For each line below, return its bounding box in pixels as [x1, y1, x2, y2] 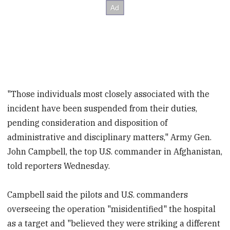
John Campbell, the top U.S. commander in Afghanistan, [7, 146, 223, 157]
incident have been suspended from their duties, [7, 103, 198, 113]
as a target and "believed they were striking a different [7, 218, 221, 229]
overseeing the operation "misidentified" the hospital [7, 204, 216, 215]
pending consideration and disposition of [7, 117, 168, 128]
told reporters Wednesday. [7, 160, 110, 171]
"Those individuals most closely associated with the [7, 88, 210, 99]
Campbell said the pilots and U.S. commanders [7, 189, 188, 200]
